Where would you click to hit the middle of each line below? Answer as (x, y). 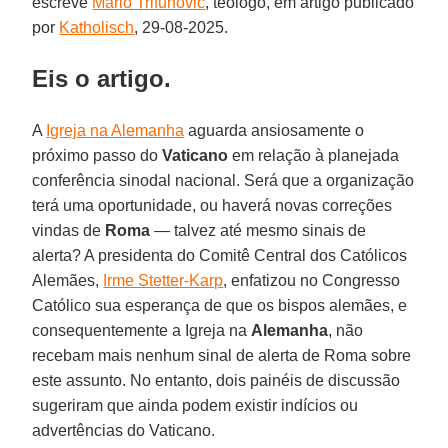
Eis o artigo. (102, 78)
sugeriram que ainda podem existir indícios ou (195, 405)
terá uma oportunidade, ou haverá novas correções (212, 205)
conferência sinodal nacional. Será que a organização (223, 180)
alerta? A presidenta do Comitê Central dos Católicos (220, 255)
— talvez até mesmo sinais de (258, 230)
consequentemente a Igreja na (142, 330)
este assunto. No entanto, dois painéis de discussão (216, 380)
